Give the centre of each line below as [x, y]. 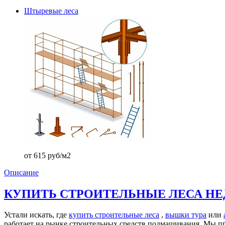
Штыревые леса [51, 11]
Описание [21, 172]
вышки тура [186, 215]
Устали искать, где [36, 215]
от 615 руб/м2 [47, 155]
